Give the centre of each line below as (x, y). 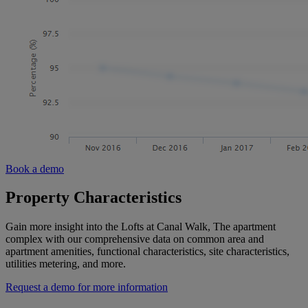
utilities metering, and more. (66, 264)
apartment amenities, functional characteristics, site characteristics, (147, 252)
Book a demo (35, 168)
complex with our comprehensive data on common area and (135, 239)
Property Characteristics (93, 198)
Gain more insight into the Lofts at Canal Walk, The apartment (141, 227)
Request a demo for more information (87, 287)
